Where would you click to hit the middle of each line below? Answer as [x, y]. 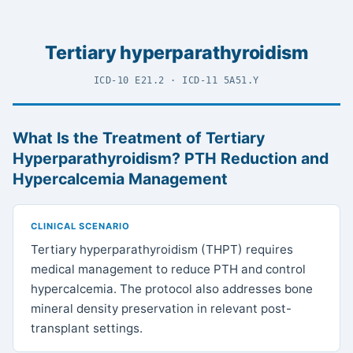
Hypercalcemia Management [120, 178]
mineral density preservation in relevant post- [162, 308]
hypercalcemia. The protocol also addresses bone [172, 288]
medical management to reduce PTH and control [169, 269]
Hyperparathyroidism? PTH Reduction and [171, 158]
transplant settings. [87, 328]
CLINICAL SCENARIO [80, 226]
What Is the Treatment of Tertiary [139, 137]
